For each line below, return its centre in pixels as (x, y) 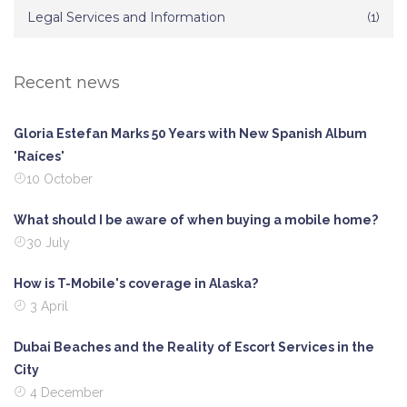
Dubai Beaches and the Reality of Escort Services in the (194, 347)
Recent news (67, 83)
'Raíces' (39, 157)
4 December (65, 393)
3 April (47, 307)
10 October (60, 179)
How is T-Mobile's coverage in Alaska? (136, 284)
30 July (48, 243)
